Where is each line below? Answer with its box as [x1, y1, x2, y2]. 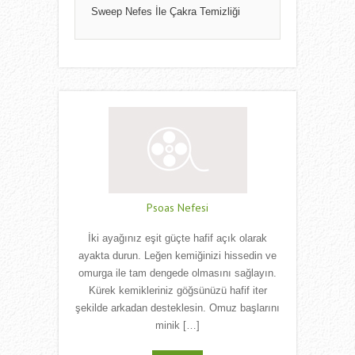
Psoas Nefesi [147, 200, 208, 216]
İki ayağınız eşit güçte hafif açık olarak [88, 232, 267, 245]
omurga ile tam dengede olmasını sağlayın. [78, 267, 277, 280]
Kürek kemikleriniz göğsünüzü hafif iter [88, 284, 267, 297]
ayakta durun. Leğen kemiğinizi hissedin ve [78, 250, 277, 262]
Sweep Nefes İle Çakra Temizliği [91, 6, 240, 18]
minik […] [155, 319, 200, 332]
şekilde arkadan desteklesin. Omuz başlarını [75, 302, 280, 315]
